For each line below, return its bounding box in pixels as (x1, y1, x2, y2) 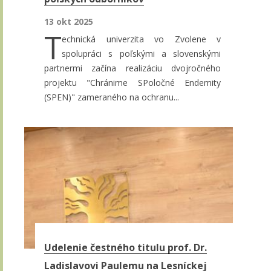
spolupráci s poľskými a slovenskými (62, 47, 221, 59)
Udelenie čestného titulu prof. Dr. (44, 241, 207, 255)
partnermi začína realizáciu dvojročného (44, 62, 221, 74)
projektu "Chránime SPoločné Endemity (44, 76, 221, 88)
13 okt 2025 (44, 15, 93, 27)
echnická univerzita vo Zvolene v (62, 33, 221, 45)
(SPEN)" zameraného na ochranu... (44, 91, 179, 103)
